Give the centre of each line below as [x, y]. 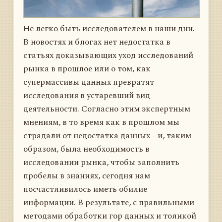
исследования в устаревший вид [87, 95]
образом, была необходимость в [86, 149]
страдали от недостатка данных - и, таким [107, 136]
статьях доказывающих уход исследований [108, 55]
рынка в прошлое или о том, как [87, 69]
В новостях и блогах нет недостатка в [97, 42]
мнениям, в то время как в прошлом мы [101, 122]
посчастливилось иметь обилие [85, 189]
